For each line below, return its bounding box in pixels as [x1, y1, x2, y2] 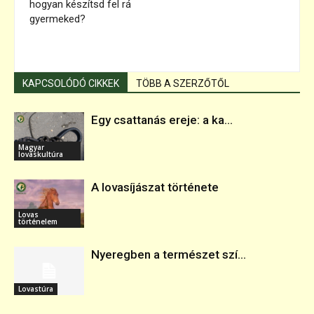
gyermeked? [29, 13, 86, 26]
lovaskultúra [18, 149, 63, 160]
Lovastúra [18, 284, 53, 294]
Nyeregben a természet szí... [91, 247, 246, 262]
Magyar [18, 142, 44, 153]
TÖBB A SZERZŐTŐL [136, 78, 229, 90]
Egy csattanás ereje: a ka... [91, 113, 233, 128]
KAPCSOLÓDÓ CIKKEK [22, 78, 119, 90]
